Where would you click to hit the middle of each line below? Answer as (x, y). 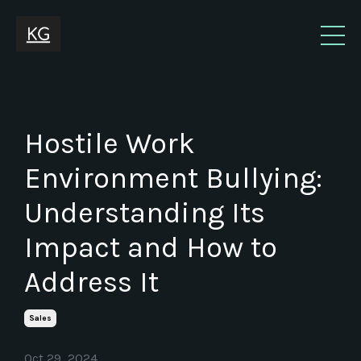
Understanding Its (145, 213)
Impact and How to (151, 248)
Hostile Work (110, 144)
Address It (91, 282)
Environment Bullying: (173, 178)
